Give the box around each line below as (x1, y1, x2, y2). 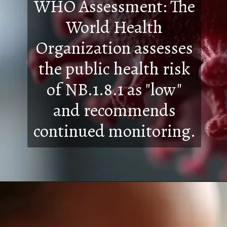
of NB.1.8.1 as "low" (47, 77, 182, 101)
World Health (66, 15, 163, 39)
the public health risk (39, 56, 191, 81)
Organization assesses (35, 35, 193, 60)
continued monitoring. (33, 119, 196, 143)
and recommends (53, 98, 176, 122)
